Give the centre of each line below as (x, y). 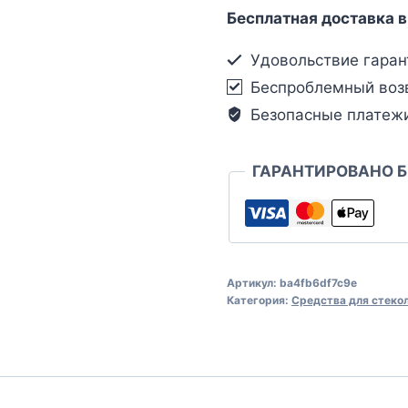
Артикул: (253, 282)
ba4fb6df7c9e (318, 282)
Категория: (259, 300)
